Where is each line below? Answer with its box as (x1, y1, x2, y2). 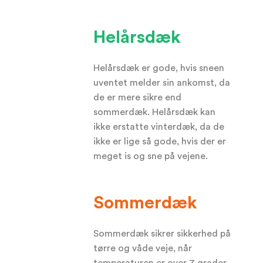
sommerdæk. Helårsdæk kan (93, 107, 216, 117)
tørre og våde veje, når (93, 244, 193, 253)
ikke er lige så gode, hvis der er (93, 137, 227, 146)
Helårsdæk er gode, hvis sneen (93, 63, 225, 73)
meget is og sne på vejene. (93, 151, 208, 161)
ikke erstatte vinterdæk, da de (93, 122, 225, 131)
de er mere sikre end (93, 93, 182, 102)
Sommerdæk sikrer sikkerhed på (93, 229, 231, 238)
